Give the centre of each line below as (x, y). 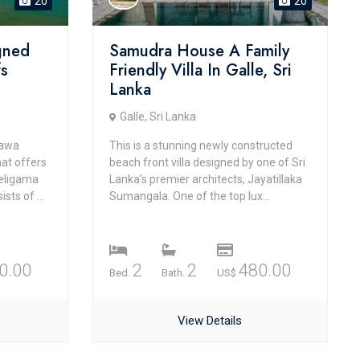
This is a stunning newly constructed (200, 145)
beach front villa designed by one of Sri (207, 162)
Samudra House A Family (199, 51)
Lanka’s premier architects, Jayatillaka (205, 179)
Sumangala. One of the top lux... (189, 196)
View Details (210, 321)
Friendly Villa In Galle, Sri (200, 70)
